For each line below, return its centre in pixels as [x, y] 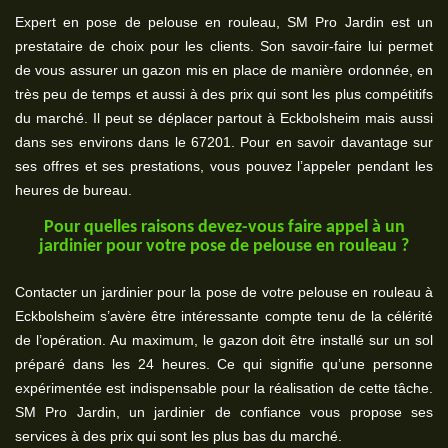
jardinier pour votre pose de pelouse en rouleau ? [224, 246]
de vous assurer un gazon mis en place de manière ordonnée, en [224, 70]
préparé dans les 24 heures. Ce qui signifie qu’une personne [224, 364]
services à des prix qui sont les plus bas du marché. [178, 436]
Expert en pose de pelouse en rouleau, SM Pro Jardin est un [224, 22]
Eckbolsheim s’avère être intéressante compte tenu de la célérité [224, 316]
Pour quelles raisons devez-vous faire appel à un [224, 227]
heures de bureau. [73, 190]
